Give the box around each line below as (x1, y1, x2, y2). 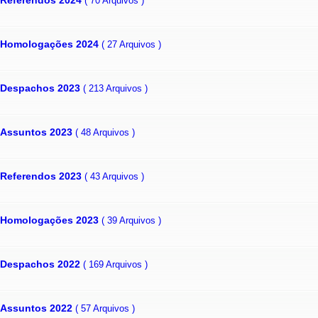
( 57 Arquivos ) (75, 302, 135, 314)
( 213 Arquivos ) (83, 82, 148, 94)
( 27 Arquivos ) (102, 38, 161, 50)
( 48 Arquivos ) (75, 126, 135, 138)
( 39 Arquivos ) (102, 214, 161, 226)
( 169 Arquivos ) (83, 258, 148, 270)
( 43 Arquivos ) (84, 170, 144, 182)
